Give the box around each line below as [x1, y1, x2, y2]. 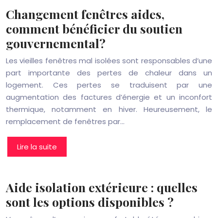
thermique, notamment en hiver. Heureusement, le [6, 104, 212, 114]
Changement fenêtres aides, [6, 6, 164, 22]
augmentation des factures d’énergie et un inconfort [6, 92, 212, 102]
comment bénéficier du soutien [6, 20, 182, 36]
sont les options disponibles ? [6, 194, 174, 210]
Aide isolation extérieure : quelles [6, 179, 198, 195]
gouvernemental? [6, 35, 106, 51]
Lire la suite [17, 142, 57, 152]
